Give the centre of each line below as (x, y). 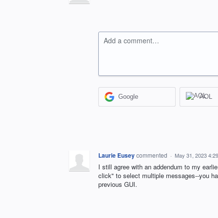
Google (128, 97)
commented (153, 155)
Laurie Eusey (117, 155)
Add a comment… (131, 40)
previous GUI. (118, 184)
